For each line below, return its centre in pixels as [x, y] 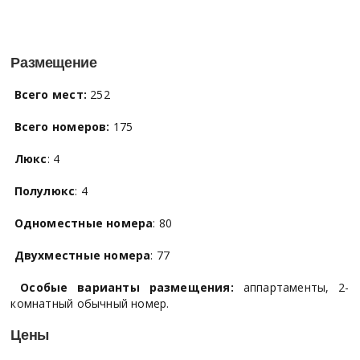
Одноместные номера [84, 223]
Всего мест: [50, 94]
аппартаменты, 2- [291, 287]
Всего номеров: [62, 126]
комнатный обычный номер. [90, 303]
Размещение [54, 62]
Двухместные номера [82, 255]
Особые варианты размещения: [127, 287]
